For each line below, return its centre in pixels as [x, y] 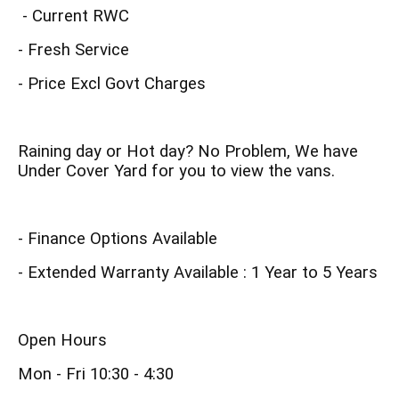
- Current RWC [73, 16]
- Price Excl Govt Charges [112, 83]
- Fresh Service [73, 49]
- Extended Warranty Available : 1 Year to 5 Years [198, 272]
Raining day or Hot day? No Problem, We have [188, 151]
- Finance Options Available [118, 238]
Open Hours [62, 340]
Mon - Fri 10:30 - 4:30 [96, 374]
